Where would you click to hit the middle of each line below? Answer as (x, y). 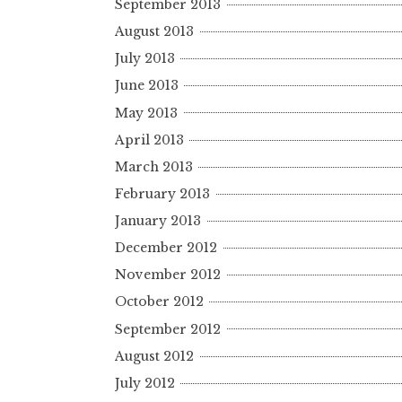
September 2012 (168, 329)
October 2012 (159, 302)
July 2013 (145, 59)
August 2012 (154, 356)
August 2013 (154, 32)
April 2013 (149, 140)
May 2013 (146, 113)
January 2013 (158, 221)
